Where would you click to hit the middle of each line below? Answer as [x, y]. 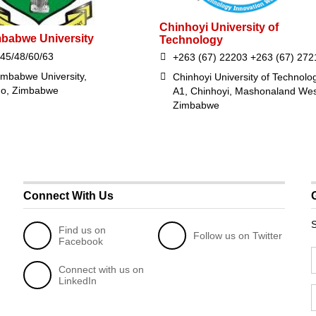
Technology [191, 39]
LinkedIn [78, 280]
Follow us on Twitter [238, 235]
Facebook [81, 241]
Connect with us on [102, 269]
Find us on [83, 230]
